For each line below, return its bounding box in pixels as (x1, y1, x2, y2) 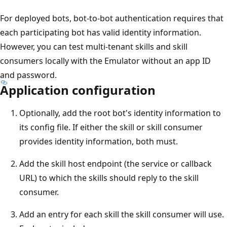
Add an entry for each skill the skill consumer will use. (19, 208, 224, 220)
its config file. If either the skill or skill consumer (19, 121, 203, 133)
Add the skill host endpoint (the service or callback (19, 158, 212, 169)
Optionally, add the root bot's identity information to (19, 107, 221, 119)
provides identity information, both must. (19, 135, 178, 147)
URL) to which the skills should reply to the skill (19, 172, 199, 183)
